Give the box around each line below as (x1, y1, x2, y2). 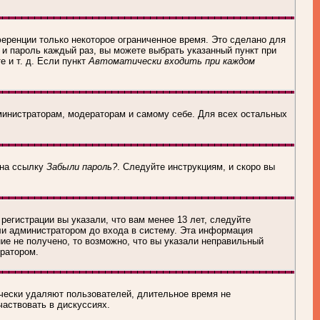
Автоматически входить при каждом (89, 56, 255, 66)
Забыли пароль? (46, 161, 117, 172)
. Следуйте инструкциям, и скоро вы (117, 161, 275, 172)
